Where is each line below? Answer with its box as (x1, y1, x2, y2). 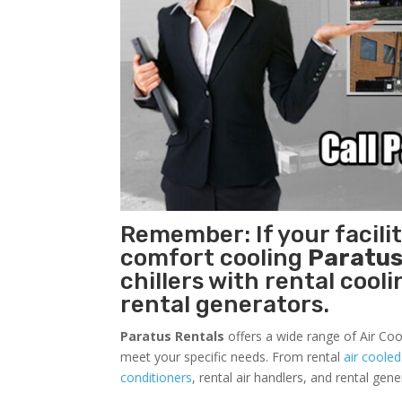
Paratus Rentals (120, 327, 225, 345)
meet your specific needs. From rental (120, 347, 345, 365)
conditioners (120, 368, 193, 386)
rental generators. (120, 290, 330, 319)
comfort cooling (120, 243, 309, 272)
